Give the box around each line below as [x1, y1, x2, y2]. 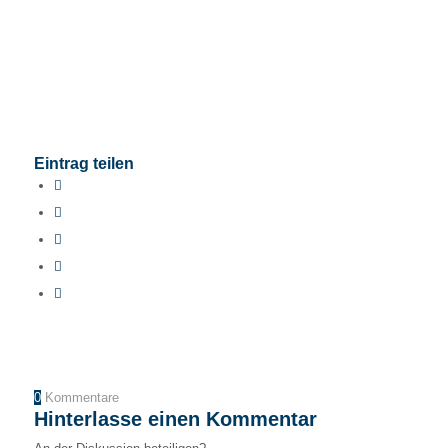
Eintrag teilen [33, 155, 134, 173]
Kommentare [44, 390, 119, 406]
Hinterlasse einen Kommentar [33, 408, 317, 431]
